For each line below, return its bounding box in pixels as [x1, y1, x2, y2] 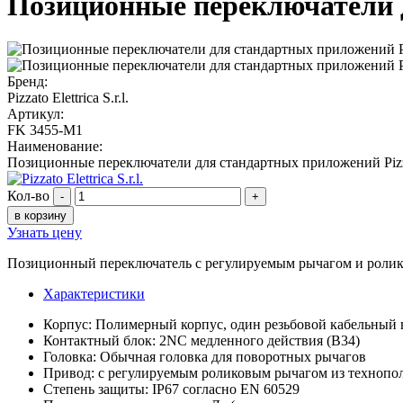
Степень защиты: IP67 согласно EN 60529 [43, 381, 300, 397]
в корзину [14, 208, 67, 222]
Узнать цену [7, 224, 82, 240]
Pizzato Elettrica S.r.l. [7, 89, 129, 105]
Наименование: [7, 138, 103, 154]
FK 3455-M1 [7, 121, 83, 138]
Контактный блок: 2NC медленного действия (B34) [43, 332, 360, 348]
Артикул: [7, 105, 64, 121]
